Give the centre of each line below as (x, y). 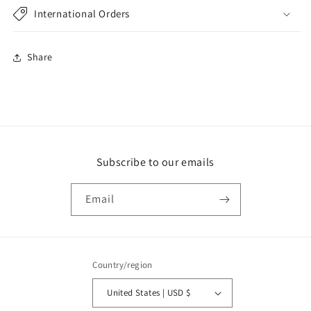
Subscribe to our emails (155, 162)
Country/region (123, 264)
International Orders (82, 13)
